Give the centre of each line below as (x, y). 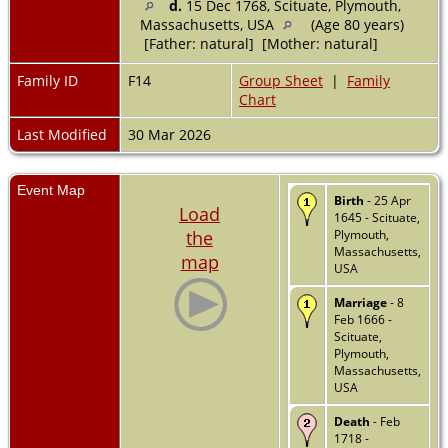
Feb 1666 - (363, 319)
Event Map (51, 189)
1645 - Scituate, (377, 217)
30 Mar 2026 (171, 134)
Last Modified (62, 134)
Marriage (360, 302)
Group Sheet (281, 80)
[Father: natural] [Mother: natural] (259, 43)
